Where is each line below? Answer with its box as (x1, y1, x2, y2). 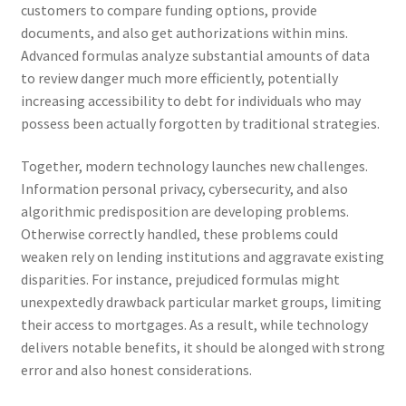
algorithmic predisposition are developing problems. (20, 202, 349, 221)
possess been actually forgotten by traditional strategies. (20, 113, 380, 132)
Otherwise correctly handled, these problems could (20, 225, 338, 244)
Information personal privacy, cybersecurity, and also (20, 179, 348, 198)
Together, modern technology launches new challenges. (20, 157, 368, 176)
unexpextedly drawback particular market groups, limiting (20, 293, 382, 312)
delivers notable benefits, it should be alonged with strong (20, 338, 385, 357)
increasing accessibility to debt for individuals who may (20, 91, 361, 110)
